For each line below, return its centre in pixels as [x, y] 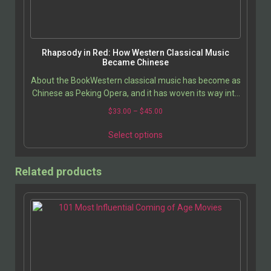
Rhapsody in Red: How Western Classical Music [135, 52]
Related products [58, 171]
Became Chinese [135, 62]
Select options [135, 135]
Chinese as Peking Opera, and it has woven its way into [135, 93]
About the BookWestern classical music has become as [135, 80]
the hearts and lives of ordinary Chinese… [135, 106]
